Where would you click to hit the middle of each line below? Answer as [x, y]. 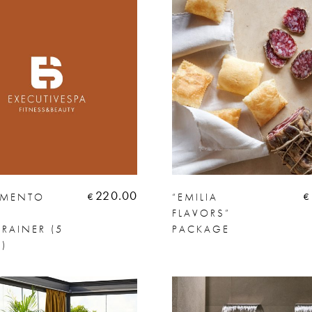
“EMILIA [195, 197]
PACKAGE [201, 229]
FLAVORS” [202, 213]
